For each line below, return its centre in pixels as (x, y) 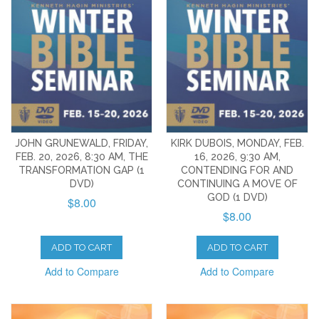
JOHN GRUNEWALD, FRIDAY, (82, 143)
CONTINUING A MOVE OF (237, 183)
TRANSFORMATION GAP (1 (82, 170)
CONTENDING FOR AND (237, 170)
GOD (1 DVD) (237, 197)
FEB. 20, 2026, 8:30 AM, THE (82, 156)
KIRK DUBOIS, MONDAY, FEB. (237, 143)
